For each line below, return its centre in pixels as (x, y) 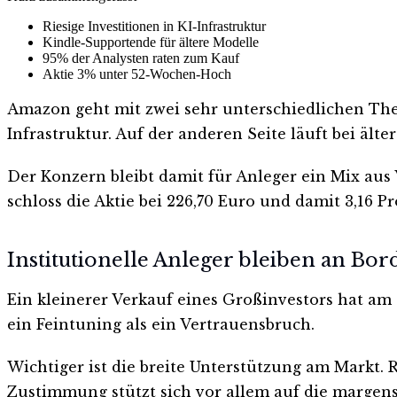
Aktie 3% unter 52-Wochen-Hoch (137, 74)
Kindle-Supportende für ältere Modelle (151, 42)
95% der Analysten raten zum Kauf (141, 58)
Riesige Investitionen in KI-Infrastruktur (154, 26)
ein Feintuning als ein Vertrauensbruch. (161, 325)
